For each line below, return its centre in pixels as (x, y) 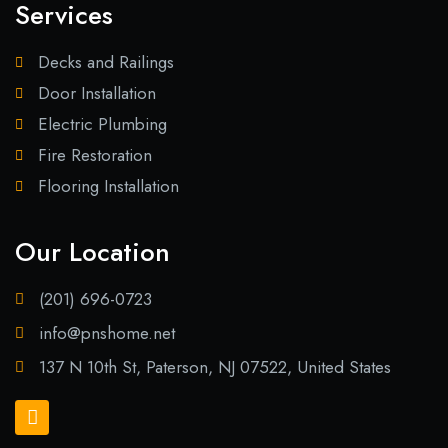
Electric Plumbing (102, 124)
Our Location (92, 252)
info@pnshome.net (106, 333)
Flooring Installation (108, 186)
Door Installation (96, 93)
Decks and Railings (105, 62)
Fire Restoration (94, 155)
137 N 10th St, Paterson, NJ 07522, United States (214, 367)
